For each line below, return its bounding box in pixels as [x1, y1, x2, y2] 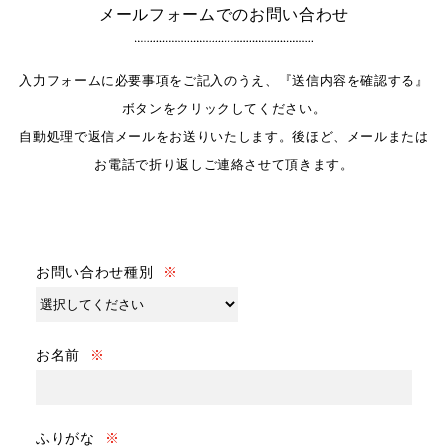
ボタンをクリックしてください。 [121, 101, 327, 116]
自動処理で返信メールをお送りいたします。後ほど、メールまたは [19, 129, 429, 144]
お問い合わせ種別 [36, 265, 154, 280]
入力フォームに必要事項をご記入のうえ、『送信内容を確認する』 [19, 73, 429, 88]
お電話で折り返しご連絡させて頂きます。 [94, 157, 354, 172]
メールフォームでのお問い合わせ [99, 6, 349, 23]
